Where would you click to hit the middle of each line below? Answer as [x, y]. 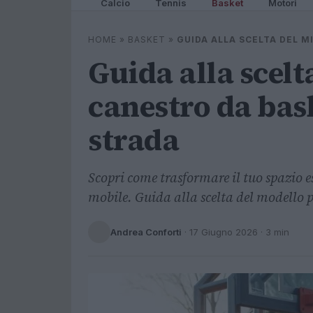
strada [133, 140]
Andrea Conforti [146, 232]
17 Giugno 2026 [224, 232]
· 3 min [274, 232]
